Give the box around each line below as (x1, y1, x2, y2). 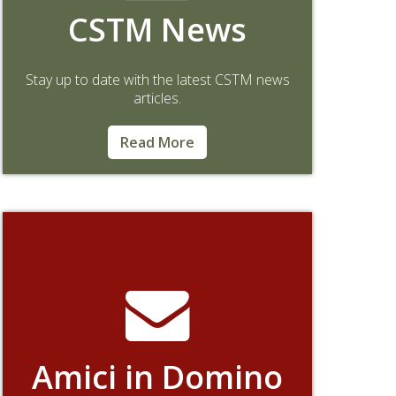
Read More (120, 132, 194, 152)
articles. (133, 88, 181, 108)
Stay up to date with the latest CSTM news (25, 69, 290, 89)
